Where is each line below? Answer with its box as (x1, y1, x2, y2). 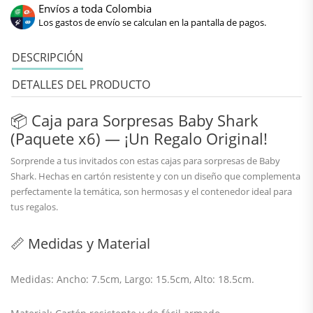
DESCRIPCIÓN (12, 50, 83, 65)
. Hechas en (34, 170, 84, 182)
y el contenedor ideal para (182, 185, 292, 198)
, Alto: (189, 272, 218, 286)
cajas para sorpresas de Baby (161, 154, 280, 167)
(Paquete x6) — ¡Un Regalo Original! (10, 128, 268, 149)
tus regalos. (10, 201, 58, 213)
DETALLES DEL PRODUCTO (12, 77, 150, 92)
